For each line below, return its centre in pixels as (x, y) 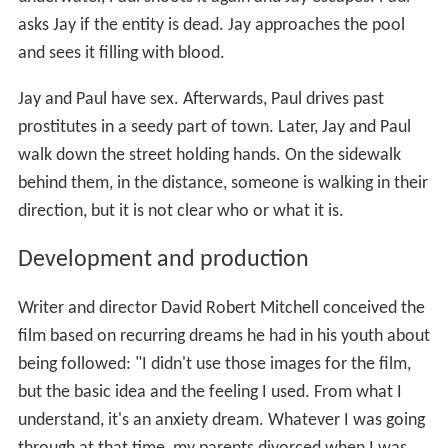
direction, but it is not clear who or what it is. (180, 212)
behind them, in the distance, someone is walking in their (222, 184)
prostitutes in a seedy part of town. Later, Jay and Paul (214, 128)
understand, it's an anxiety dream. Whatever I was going (221, 421)
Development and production (163, 260)
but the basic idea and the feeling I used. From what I (209, 393)
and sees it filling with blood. (121, 54)
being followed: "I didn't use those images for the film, (214, 365)
